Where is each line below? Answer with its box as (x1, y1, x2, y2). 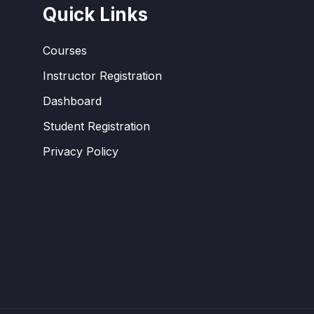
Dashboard (42, 94, 102, 108)
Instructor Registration (42, 69, 162, 83)
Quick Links (42, 4, 148, 25)
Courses (42, 43, 87, 57)
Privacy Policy (42, 144, 118, 158)
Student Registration (42, 119, 150, 133)
